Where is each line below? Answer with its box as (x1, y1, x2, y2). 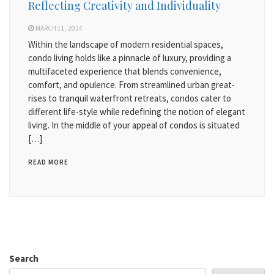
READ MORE (28, 158, 68, 166)
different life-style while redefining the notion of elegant (28, 106, 245, 117)
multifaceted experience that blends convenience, (28, 65, 221, 77)
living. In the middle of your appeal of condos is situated (28, 119, 240, 131)
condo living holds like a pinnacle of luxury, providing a (28, 52, 231, 64)
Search (9, 253, 39, 264)
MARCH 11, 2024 (35, 24, 83, 32)
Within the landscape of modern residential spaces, (28, 39, 223, 50)
